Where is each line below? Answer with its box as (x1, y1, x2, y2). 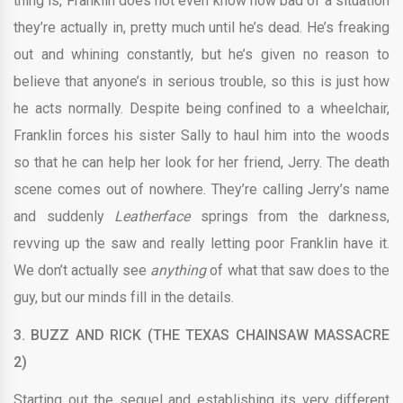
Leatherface (114, 208, 190, 225)
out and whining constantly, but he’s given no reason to (13, 46, 390, 63)
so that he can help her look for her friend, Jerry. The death (13, 154, 390, 171)
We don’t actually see (13, 262, 151, 279)
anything (150, 262, 210, 279)
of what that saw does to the (210, 262, 390, 279)
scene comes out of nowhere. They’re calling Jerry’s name (13, 181, 390, 198)
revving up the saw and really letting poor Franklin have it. (13, 235, 390, 252)
